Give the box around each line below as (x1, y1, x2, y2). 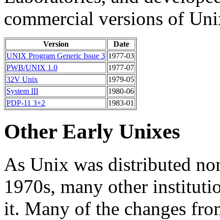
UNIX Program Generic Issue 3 (6, 51, 105, 60)
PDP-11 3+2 (6, 98, 45, 107)
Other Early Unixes (4, 120, 180, 143)
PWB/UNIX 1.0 (6, 63, 57, 72)
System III (6, 86, 38, 95)
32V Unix (6, 75, 38, 83)
